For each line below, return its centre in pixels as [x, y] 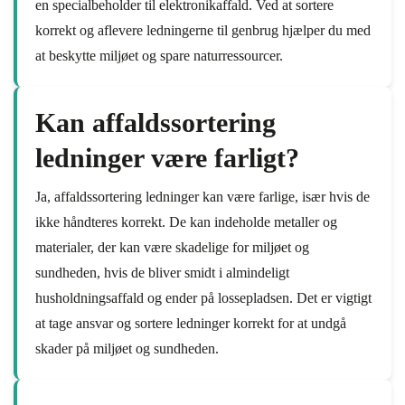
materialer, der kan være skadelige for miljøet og [172, 247]
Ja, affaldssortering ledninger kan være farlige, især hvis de [202, 197]
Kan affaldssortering [155, 122]
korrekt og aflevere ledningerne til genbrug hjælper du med [203, 30]
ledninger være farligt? [167, 158]
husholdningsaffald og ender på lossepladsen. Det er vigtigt [203, 298]
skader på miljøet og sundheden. [127, 348]
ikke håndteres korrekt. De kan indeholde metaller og [186, 222]
